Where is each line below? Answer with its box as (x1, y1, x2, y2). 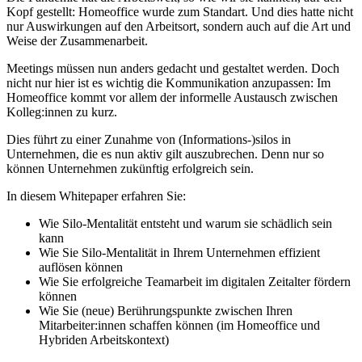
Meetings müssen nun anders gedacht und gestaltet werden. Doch (6, 61, 339, 76)
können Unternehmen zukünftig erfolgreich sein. (6, 162, 254, 176)
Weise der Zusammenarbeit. (6, 34, 148, 48)
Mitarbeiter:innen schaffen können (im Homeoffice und (39, 318, 320, 333)
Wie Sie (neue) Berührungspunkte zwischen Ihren (39, 304, 293, 318)
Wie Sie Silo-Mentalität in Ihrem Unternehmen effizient (39, 246, 320, 260)
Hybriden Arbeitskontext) (39, 333, 169, 347)
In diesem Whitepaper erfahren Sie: (6, 189, 186, 204)
